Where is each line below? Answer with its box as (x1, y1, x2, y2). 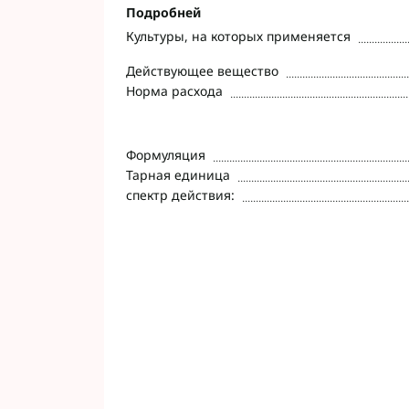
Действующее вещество (126, 62, 278, 79)
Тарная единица (126, 166, 230, 184)
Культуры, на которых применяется (126, 27, 351, 45)
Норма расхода (126, 82, 223, 100)
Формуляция (126, 146, 205, 163)
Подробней (126, 4, 201, 21)
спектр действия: (126, 186, 235, 204)
